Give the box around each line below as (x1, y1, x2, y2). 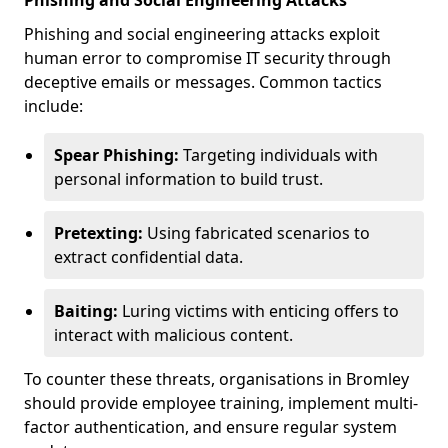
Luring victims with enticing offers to (118, 300, 399, 322)
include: (24, 95, 83, 117)
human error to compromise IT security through (24, 47, 391, 69)
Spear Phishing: (54, 144, 179, 166)
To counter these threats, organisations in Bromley (24, 368, 409, 390)
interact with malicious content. (54, 324, 293, 346)
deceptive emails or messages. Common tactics (24, 71, 382, 93)
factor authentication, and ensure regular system (24, 416, 397, 438)
